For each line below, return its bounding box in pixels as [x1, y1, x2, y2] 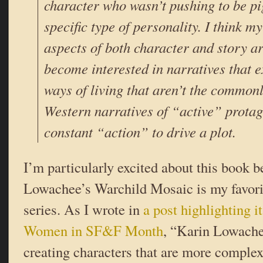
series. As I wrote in [23, 200, 143, 220]
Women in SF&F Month [23, 221, 163, 241]
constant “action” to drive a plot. [44, 122, 236, 142]
